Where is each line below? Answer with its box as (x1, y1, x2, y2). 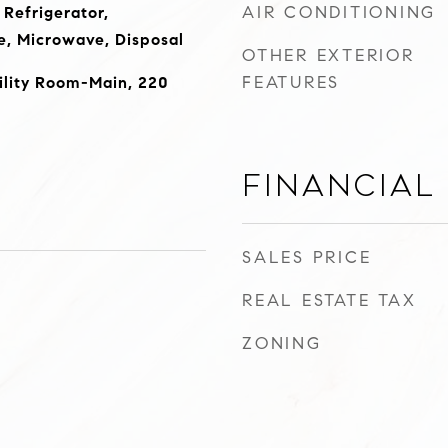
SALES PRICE (242, 247, 372, 268)
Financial (242, 169, 436, 203)
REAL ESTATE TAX (242, 290, 417, 311)
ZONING (242, 333, 322, 354)
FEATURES (242, 72, 340, 93)
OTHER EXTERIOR (242, 45, 415, 66)
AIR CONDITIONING (242, 2, 436, 23)
